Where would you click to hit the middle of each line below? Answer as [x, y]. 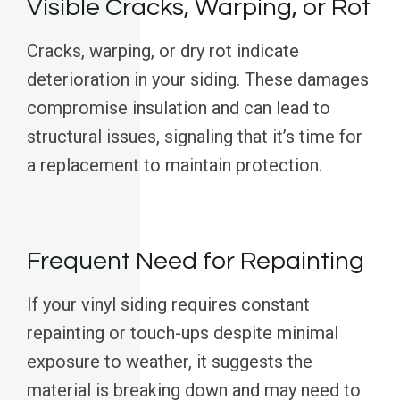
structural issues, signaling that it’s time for [195, 137]
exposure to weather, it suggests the [170, 362]
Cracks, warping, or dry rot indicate [163, 51]
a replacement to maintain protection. [175, 166]
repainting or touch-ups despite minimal [183, 333]
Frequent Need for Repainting [196, 262]
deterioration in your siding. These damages [198, 80]
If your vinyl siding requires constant [168, 305]
